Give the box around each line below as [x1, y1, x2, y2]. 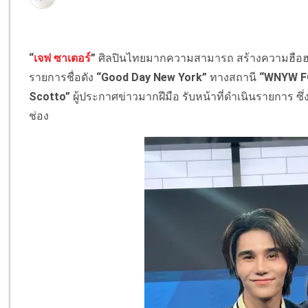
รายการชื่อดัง [29, 71, 97, 85]
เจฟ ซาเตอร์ [34, 52, 91, 65]
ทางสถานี [207, 71, 260, 85]
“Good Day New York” [96, 71, 208, 85]
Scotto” [29, 90, 71, 104]
